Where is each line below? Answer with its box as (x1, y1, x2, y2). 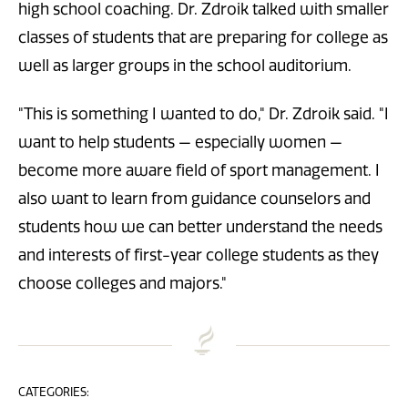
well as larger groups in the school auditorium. (18, 56, 352, 76)
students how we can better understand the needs (18, 217, 382, 236)
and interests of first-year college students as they (18, 245, 379, 264)
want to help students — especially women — (18, 132, 342, 151)
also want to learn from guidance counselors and (18, 189, 371, 208)
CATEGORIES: (18, 385, 89, 400)
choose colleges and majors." (18, 273, 227, 292)
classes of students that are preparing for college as (18, 28, 388, 47)
